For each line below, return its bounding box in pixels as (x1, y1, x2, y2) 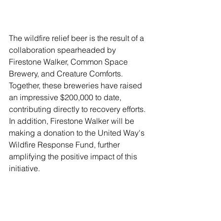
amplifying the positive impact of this (9, 151, 139, 162)
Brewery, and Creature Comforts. (9, 69, 125, 79)
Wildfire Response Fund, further (9, 140, 122, 150)
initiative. (9, 163, 40, 174)
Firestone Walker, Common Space (9, 57, 130, 67)
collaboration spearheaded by (9, 45, 118, 55)
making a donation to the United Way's (9, 128, 147, 138)
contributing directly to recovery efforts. (9, 104, 147, 114)
